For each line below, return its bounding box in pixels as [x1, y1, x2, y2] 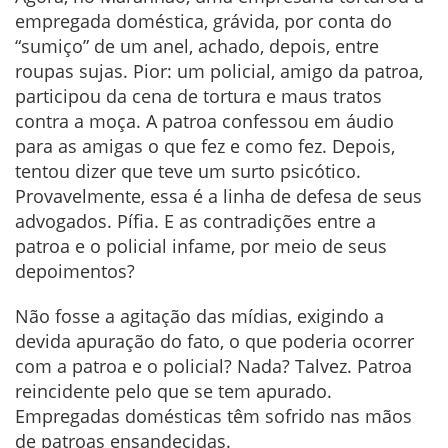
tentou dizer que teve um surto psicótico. [15, 158, 361, 183]
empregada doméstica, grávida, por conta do [15, 8, 392, 33]
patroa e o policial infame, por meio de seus [15, 233, 387, 258]
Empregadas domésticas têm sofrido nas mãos [15, 403, 412, 428]
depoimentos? [15, 258, 140, 283]
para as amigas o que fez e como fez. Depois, [15, 133, 395, 158]
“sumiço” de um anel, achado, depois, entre [15, 33, 379, 58]
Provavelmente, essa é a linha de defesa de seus [15, 183, 422, 208]
